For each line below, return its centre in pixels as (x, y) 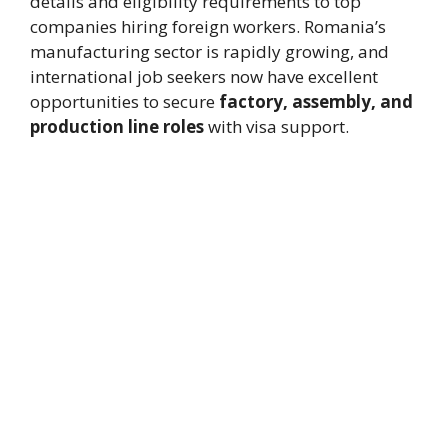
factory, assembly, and (316, 102)
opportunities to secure (124, 102)
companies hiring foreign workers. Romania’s (208, 27)
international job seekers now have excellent (204, 77)
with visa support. (276, 127)
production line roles (117, 127)
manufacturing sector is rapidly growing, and (209, 52)
